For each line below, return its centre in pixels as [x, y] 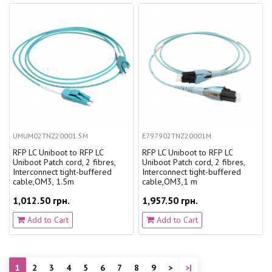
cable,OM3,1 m [170, 181]
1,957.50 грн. [170, 200]
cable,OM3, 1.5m [43, 181]
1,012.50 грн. [41, 200]
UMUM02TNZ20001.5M [50, 135]
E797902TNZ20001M [177, 135]
